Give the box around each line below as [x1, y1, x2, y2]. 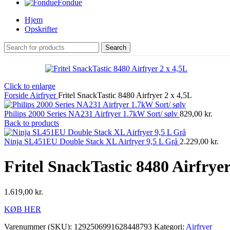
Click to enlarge [4, 82, 55, 90]
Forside [4, 91, 30, 100]
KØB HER [4, 204, 41, 214]
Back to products [4, 119, 59, 127]
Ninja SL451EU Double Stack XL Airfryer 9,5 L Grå [4, 137, 180, 146]
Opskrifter [25, 25, 57, 33]
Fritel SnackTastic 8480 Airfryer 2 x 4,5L [58, 91, 192, 100]
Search [105, 44, 126, 51]
